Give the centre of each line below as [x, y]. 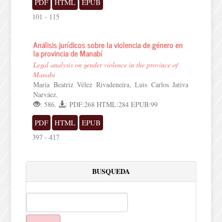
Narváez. [46, 94]
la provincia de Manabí [68, 53]
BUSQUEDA [111, 171]
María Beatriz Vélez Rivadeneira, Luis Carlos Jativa [111, 84]
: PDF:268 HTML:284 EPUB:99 [112, 104]
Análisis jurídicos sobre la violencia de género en [108, 45]
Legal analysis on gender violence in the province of [106, 65]
